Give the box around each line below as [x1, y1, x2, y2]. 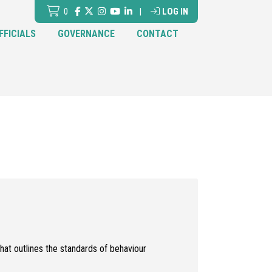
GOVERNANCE [58, 28, 115, 39]
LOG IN [162, 6, 188, 17]
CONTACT [137, 28, 178, 39]
